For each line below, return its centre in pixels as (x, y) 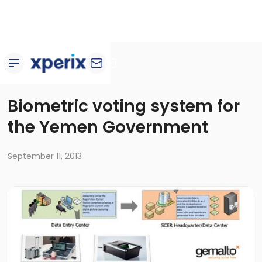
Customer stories (52, 75)
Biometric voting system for (124, 106)
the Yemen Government (108, 127)
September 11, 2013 (45, 156)
